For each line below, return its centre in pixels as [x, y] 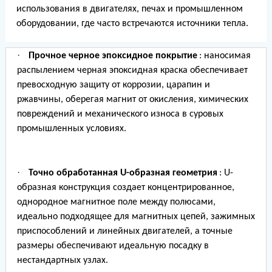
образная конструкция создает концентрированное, [125, 187]
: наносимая [225, 56]
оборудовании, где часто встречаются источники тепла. [132, 23]
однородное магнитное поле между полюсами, [116, 202]
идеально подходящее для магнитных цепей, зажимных [136, 216]
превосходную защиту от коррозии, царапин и [113, 85]
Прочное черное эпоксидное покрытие [113, 56]
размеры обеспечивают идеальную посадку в [113, 246]
